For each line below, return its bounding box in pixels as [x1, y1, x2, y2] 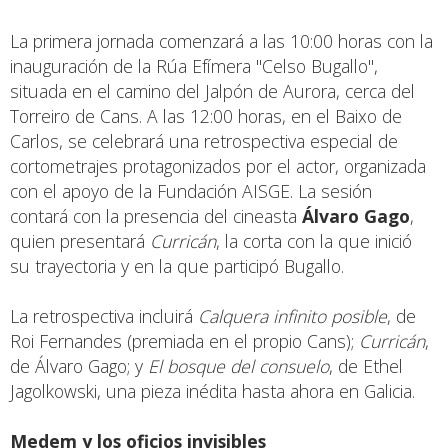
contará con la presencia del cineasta [10, 203, 302, 228]
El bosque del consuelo [148, 353, 329, 378]
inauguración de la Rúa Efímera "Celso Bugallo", [10, 53, 378, 78]
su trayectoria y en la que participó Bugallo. [10, 253, 344, 278]
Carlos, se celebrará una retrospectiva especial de [10, 128, 398, 153]
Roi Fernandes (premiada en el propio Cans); [10, 328, 359, 353]
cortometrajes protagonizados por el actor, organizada [10, 153, 426, 178]
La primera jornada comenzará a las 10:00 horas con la [10, 28, 433, 53]
